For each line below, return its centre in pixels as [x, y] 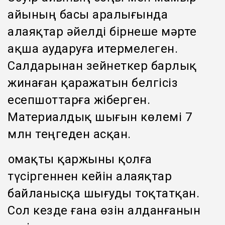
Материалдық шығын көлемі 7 [100, 117]
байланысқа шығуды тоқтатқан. [103, 193]
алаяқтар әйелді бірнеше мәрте [102, 31]
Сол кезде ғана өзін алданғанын [104, 210]
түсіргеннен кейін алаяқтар [90, 176]
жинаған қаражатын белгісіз [93, 83]
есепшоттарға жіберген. [79, 100]
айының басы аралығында [88, 14]
